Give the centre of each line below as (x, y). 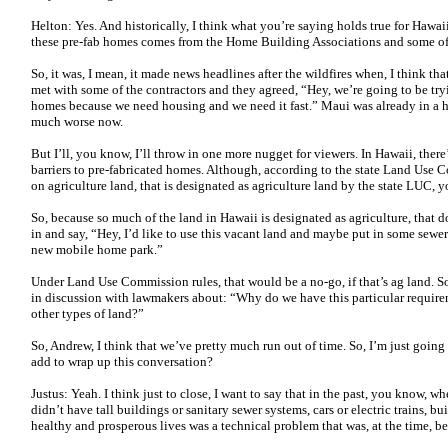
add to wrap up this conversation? (123, 361)
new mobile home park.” (98, 249)
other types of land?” (87, 313)
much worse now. (77, 121)
